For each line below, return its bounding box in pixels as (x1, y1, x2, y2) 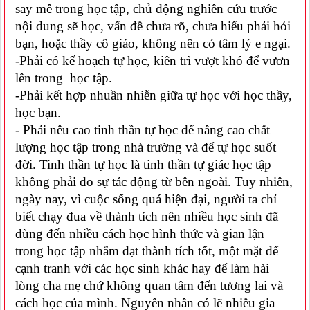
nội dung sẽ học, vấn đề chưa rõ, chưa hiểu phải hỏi (15, 18, 291, 33)
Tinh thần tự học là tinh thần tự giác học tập (39, 156, 271, 172)
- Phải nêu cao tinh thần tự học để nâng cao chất (15, 122, 270, 137)
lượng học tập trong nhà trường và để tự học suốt (15, 139, 276, 154)
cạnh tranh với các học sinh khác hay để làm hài (15, 260, 273, 275)
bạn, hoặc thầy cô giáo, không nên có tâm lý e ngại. (15, 35, 291, 51)
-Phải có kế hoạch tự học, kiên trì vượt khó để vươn (15, 53, 290, 68)
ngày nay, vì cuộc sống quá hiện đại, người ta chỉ (15, 191, 277, 206)
